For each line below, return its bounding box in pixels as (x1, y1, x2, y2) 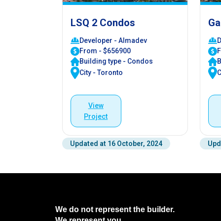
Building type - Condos (79, 57, 153, 66)
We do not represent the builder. (55, 205, 175, 214)
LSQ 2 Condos (71, 17, 135, 29)
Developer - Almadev (79, 37, 147, 45)
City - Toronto (79, 68, 123, 76)
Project (84, 112, 108, 120)
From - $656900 (79, 47, 131, 55)
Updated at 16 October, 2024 (70, 139, 162, 147)
